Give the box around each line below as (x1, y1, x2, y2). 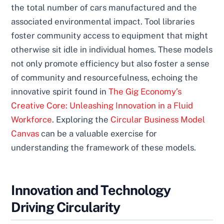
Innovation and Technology (11, 182, 171, 198)
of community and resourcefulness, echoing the (11, 72, 198, 83)
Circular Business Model (110, 114, 205, 125)
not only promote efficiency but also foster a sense (11, 58, 210, 69)
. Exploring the (52, 114, 111, 125)
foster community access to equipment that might (11, 30, 208, 41)
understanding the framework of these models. (11, 142, 196, 153)
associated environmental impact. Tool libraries (11, 16, 195, 27)
